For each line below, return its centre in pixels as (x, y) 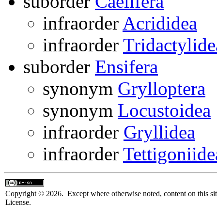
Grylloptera (162, 88)
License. (18, 202)
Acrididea (160, 23)
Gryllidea (159, 132)
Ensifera (126, 66)
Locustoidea (164, 110)
